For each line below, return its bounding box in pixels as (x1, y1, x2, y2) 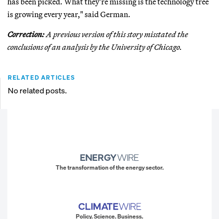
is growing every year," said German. (7, 9, 131, 19)
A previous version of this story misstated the (44, 29, 188, 39)
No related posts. (8, 85, 67, 96)
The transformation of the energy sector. (55, 164, 164, 172)
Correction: (7, 29, 44, 39)
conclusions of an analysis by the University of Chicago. (7, 42, 182, 52)
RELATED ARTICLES (8, 73, 75, 81)
